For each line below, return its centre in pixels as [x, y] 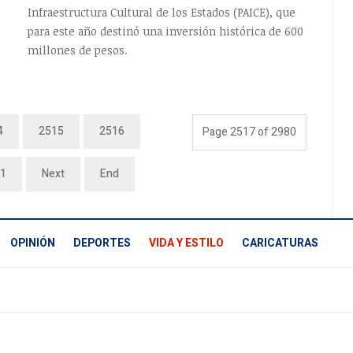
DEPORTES [102, 243]
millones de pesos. [77, 50]
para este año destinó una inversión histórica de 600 [165, 31]
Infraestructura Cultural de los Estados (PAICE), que [161, 12]
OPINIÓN [33, 243]
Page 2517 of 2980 [250, 132]
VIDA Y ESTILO [186, 243]
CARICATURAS [280, 243]
